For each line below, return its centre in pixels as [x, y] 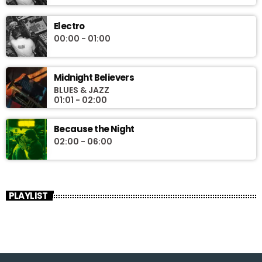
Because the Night [94, 129]
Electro [69, 26]
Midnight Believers [94, 77]
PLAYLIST [28, 195]
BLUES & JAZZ [82, 90]
